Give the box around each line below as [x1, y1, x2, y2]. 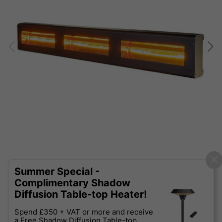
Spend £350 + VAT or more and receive [14, 207, 153, 217]
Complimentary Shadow [14, 177, 130, 189]
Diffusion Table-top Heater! [14, 188, 147, 201]
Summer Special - [14, 166, 100, 178]
